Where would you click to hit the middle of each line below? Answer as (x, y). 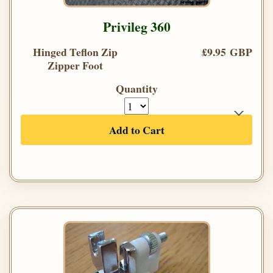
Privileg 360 (136, 27)
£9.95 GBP (227, 52)
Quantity (136, 89)
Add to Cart (136, 130)
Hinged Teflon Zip (75, 52)
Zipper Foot (75, 66)
